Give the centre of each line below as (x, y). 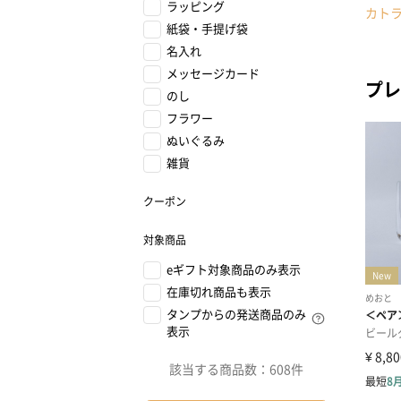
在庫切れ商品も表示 (219, 291)
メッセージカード (213, 73)
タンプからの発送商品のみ (236, 314)
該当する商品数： (219, 369)
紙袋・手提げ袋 (207, 28)
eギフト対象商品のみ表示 (234, 269)
